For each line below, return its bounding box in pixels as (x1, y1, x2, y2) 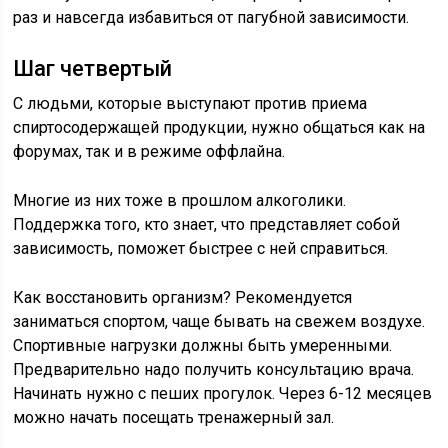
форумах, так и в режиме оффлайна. (13, 142, 286, 161)
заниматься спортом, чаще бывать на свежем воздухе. (13, 312, 426, 331)
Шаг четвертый (13, 56, 173, 81)
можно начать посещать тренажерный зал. (13, 408, 335, 427)
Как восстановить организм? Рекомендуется (13, 288, 353, 307)
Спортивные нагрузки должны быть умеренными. (13, 336, 393, 355)
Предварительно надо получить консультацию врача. (13, 360, 415, 379)
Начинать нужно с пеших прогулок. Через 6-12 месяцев (13, 384, 433, 403)
